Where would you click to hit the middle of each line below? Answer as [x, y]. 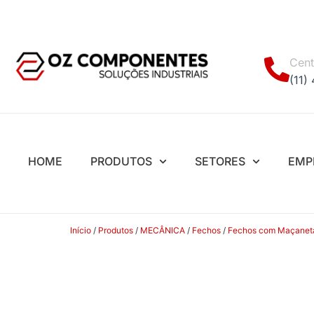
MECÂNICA [163, 231]
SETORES [220, 162]
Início [81, 231]
